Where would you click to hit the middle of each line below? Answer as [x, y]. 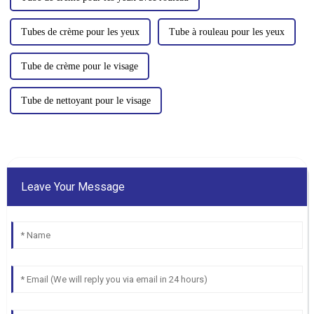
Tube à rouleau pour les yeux [226, 32]
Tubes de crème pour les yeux [80, 32]
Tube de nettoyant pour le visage [86, 100]
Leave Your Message [73, 186]
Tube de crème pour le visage [79, 66]
